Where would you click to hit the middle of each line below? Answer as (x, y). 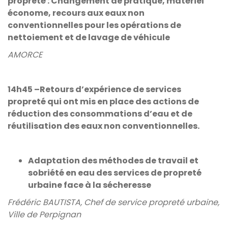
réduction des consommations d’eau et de (100, 114)
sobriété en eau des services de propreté (115, 173)
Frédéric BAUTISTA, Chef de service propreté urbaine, (113, 202)
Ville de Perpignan (44, 215)
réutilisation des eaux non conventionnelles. (104, 126)
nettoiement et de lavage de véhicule (89, 37)
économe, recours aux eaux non (76, 13)
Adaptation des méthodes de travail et (113, 161)
